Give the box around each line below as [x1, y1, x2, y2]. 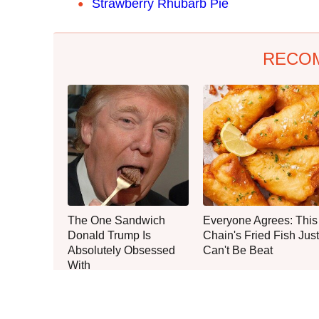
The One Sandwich [68, 214, 165, 226]
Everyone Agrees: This [203, 214, 318, 226]
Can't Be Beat [203, 244, 273, 256]
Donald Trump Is [68, 229, 151, 241]
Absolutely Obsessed [68, 244, 175, 256]
